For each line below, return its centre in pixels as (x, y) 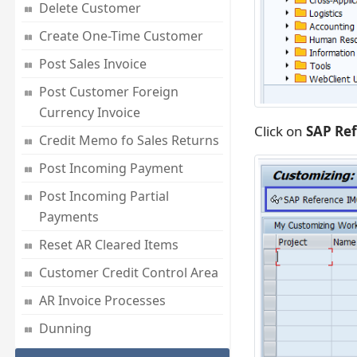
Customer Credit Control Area (128, 273)
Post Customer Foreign (108, 92)
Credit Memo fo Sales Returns (129, 141)
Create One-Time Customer (121, 36)
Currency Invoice (89, 113)
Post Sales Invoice (92, 64)
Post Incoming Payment (111, 169)
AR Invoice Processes (102, 301)
